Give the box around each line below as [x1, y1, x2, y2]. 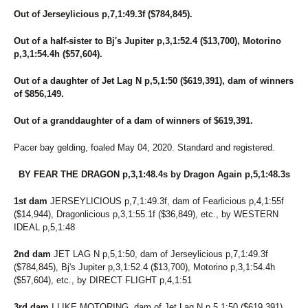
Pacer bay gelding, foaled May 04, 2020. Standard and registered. [14, 142, 275, 153]
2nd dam [14, 249, 51, 259]
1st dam [14, 196, 47, 206]
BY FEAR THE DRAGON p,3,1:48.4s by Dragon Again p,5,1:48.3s [18, 169, 290, 179]
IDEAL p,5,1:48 [14, 222, 75, 232]
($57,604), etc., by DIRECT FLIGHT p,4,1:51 [14, 275, 192, 285]
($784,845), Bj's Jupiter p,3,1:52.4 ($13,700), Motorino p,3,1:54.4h [14, 262, 275, 272]
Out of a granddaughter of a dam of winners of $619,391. [14, 115, 253, 126]
